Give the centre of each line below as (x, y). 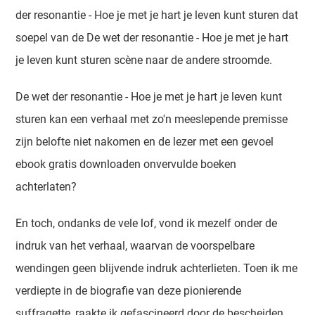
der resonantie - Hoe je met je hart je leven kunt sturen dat (157, 15)
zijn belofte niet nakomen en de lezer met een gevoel (145, 142)
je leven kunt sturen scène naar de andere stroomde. (144, 60)
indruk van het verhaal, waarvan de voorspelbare (135, 246)
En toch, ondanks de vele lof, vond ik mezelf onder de (147, 223)
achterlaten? (46, 187)
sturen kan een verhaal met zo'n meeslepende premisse (152, 119)
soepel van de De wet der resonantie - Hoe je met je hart (152, 38)
